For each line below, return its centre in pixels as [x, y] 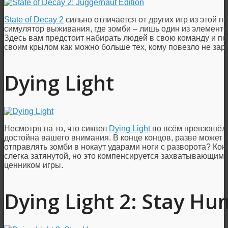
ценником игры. [34, 165]
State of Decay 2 [34, 20]
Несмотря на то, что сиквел [56, 129]
